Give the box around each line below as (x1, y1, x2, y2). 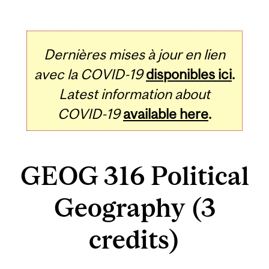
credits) (89, 225, 180, 255)
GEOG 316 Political (20, 161, 249, 191)
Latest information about (59, 85, 210, 102)
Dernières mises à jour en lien (44, 46, 225, 62)
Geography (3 (53, 193, 216, 223)
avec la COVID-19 (34, 65, 143, 82)
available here (123, 105, 208, 122)
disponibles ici (146, 65, 232, 82)
